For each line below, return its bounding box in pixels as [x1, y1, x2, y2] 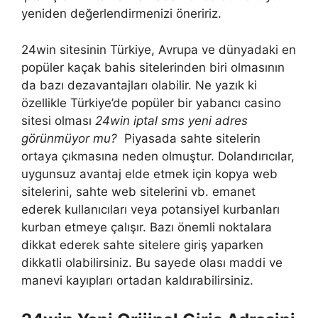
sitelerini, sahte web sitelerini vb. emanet [21, 184, 256, 199]
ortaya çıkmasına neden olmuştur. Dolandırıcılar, [21, 148, 295, 163]
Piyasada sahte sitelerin [117, 131, 261, 146]
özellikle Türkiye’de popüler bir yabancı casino [21, 95, 281, 110]
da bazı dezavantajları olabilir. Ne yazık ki [21, 77, 257, 92]
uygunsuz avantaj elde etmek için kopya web [21, 166, 278, 181]
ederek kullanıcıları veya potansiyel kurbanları [21, 202, 280, 216]
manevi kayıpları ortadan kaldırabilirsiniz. [21, 273, 253, 287]
